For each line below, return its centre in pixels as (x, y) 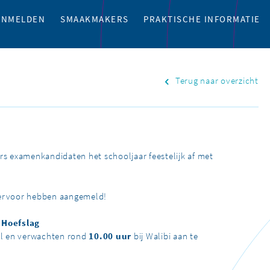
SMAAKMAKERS (95, 19)
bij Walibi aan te (165, 237)
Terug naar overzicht (217, 81)
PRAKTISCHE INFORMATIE (202, 19)
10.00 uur (110, 237)
